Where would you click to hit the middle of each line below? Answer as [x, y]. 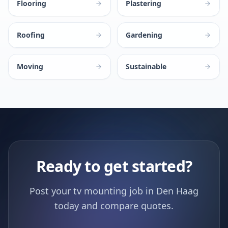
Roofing [31, 35]
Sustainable [146, 66]
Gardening [144, 35]
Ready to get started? [114, 166]
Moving [30, 66]
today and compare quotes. [114, 206]
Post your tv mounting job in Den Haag [114, 191]
